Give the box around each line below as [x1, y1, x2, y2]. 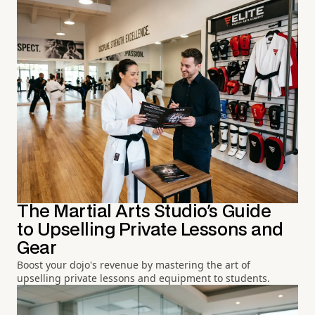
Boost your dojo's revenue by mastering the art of [17, 258, 250, 272]
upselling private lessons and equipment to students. [17, 271, 270, 285]
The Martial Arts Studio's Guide [17, 204, 271, 221]
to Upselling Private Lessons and [17, 222, 283, 239]
